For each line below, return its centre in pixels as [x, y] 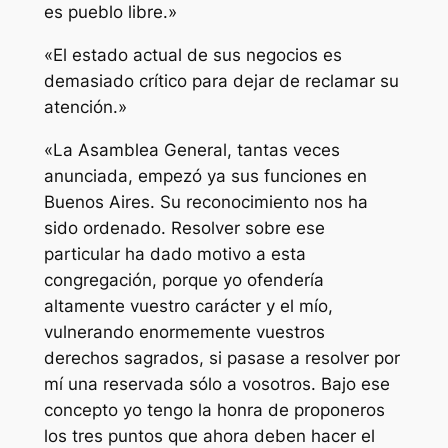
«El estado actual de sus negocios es [192, 55]
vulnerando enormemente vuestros [184, 331]
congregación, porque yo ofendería [183, 279]
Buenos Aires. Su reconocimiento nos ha [205, 201]
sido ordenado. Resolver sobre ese [184, 227]
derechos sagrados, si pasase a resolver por [221, 357]
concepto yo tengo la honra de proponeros [214, 409]
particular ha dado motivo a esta [174, 253]
